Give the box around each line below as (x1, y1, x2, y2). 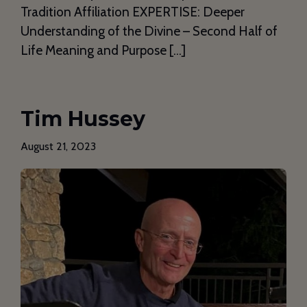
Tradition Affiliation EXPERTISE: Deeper (21, 3, 245, 20)
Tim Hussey (21, 106, 145, 132)
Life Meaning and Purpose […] (21, 42, 186, 58)
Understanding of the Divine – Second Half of (21, 23, 278, 39)
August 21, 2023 (21, 139, 96, 153)
